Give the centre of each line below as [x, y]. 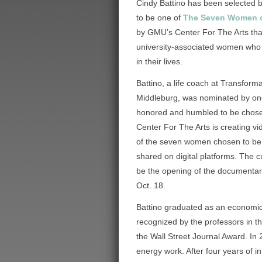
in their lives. [159, 61]
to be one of [160, 18]
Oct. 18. [151, 185]
